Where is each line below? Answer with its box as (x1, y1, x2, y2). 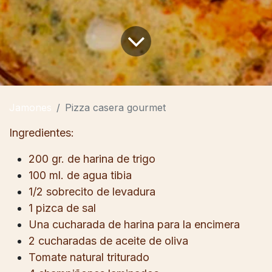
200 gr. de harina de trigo (29, 152, 155, 165)
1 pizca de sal (29, 201, 96, 214)
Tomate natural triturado (29, 250, 149, 263)
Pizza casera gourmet (65, 101, 166, 114)
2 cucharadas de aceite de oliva (29, 234, 188, 247)
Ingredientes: (9, 126, 74, 139)
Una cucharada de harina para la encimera (29, 217, 240, 231)
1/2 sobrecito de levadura (29, 185, 155, 198)
